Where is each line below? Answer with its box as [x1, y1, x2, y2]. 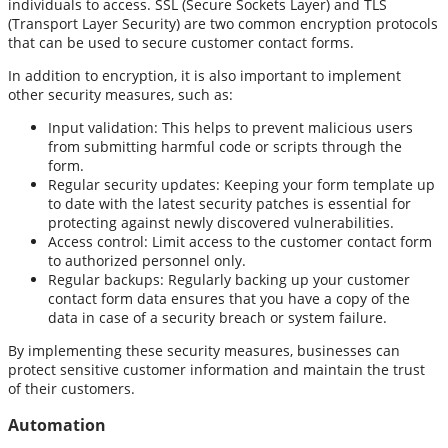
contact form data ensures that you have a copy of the [48, 289, 410, 309]
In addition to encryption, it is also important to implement [8, 66, 401, 86]
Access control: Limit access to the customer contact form [48, 232, 432, 252]
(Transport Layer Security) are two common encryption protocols [8, 14, 438, 34]
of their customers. [8, 379, 135, 399]
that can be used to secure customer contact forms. [8, 33, 354, 53]
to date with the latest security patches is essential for [48, 194, 411, 214]
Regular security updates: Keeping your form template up [48, 175, 435, 195]
